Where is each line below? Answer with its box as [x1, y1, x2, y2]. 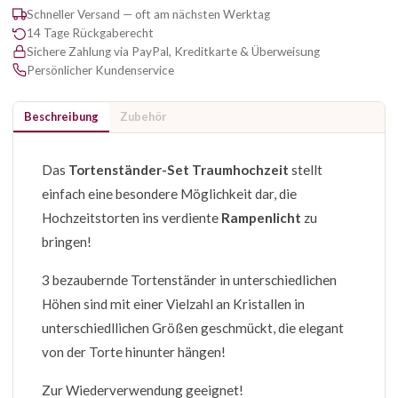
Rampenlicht [221, 209, 301, 226]
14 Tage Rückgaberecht [27, 25, 154, 40]
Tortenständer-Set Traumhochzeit [68, 161, 289, 178]
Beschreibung [24, 108, 99, 123]
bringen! [42, 233, 92, 250]
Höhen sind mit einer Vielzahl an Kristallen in [42, 295, 305, 312]
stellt [289, 161, 322, 178]
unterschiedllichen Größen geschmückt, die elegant [42, 319, 344, 336]
